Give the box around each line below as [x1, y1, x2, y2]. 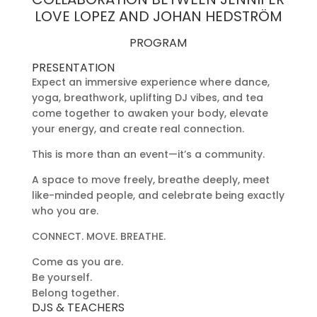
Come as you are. [31, 255, 123, 269]
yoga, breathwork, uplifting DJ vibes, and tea [31, 91, 263, 105]
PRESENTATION [31, 59, 115, 76]
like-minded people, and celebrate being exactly [31, 188, 284, 202]
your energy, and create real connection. [31, 122, 244, 136]
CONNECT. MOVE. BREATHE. [31, 229, 166, 243]
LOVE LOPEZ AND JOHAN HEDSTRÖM [34, 6, 282, 26]
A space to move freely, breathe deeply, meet [31, 173, 270, 187]
